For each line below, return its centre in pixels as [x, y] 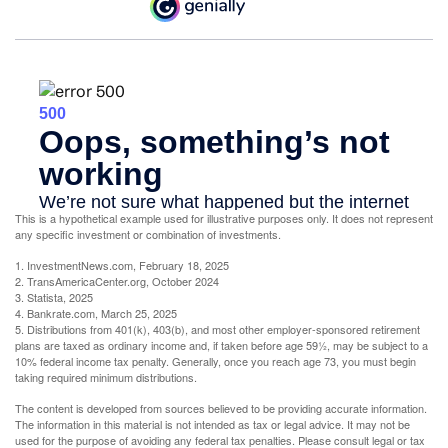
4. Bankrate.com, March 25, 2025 [96, 312]
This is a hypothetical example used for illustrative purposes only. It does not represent [224, 217]
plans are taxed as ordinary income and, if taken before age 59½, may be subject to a [221, 344]
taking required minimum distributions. [106, 376]
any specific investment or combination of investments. [148, 233]
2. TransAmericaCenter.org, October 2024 [117, 280]
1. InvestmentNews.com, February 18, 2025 [122, 264]
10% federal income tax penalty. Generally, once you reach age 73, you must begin [215, 360]
